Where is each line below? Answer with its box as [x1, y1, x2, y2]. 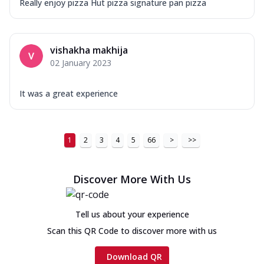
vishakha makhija [50, 43, 128, 57]
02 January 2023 [50, 57, 111, 68]
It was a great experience [19, 87, 118, 99]
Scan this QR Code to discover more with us [47, 225, 217, 236]
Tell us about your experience [75, 208, 189, 220]
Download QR [107, 250, 162, 262]
